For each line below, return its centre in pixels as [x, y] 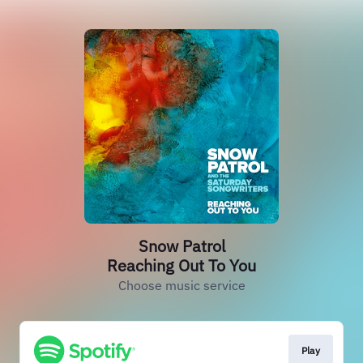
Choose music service [181, 285]
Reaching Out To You [181, 265]
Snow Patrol [181, 246]
